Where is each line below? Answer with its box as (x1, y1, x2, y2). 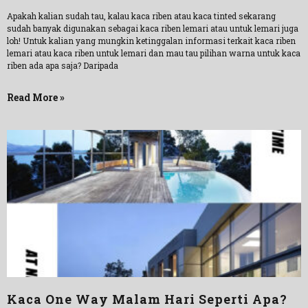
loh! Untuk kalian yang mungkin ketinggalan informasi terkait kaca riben (7, 35, 296, 46)
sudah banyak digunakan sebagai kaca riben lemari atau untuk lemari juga (7, 23, 298, 34)
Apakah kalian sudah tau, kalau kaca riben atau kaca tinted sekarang (7, 10, 276, 21)
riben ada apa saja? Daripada (7, 60, 118, 71)
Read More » (7, 91, 65, 104)
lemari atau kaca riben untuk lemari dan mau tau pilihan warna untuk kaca (7, 47, 300, 58)
